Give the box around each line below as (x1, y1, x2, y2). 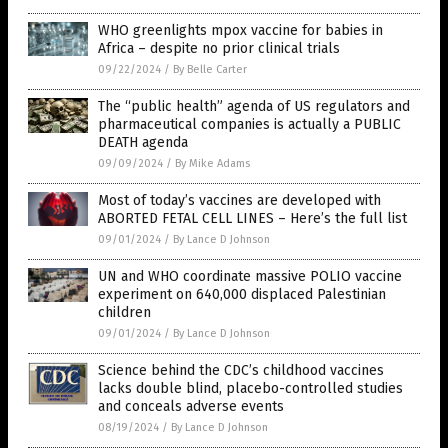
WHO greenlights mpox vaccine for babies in (98, 22, 383, 40)
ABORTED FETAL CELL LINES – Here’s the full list (98, 210, 407, 228)
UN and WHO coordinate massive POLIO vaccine (98, 268, 402, 286)
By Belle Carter (173, 63, 247, 77)
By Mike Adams (175, 157, 250, 171)
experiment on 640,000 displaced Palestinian (98, 286, 386, 304)
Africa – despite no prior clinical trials (98, 40, 340, 58)
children (98, 304, 151, 322)
